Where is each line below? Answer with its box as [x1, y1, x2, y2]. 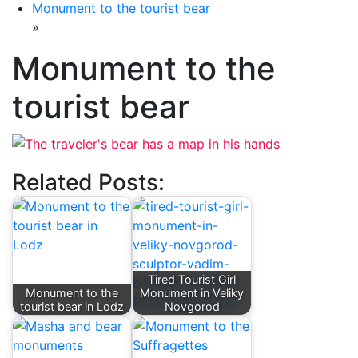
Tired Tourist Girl [148, 272, 236, 287]
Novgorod [164, 300, 220, 314]
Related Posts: [12, 168, 165, 196]
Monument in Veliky [140, 286, 244, 300]
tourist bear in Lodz [20, 300, 124, 314]
